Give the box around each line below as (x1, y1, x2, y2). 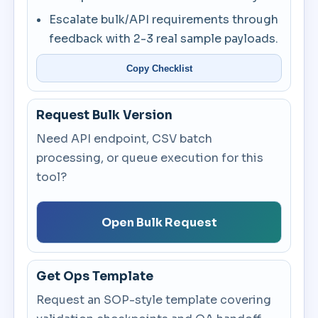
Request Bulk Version (36, 108, 173, 123)
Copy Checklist (126, 62, 192, 74)
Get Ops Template (36, 269, 154, 284)
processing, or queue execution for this (36, 150, 264, 165)
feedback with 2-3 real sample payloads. (49, 31, 279, 46)
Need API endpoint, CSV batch (36, 131, 213, 146)
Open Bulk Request (101, 214, 217, 230)
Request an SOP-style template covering (36, 292, 272, 307)
